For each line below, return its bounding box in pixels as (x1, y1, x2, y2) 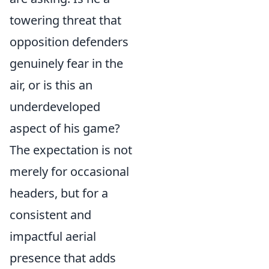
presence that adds (10, 250, 116, 266)
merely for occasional (10, 163, 129, 180)
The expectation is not (10, 142, 132, 158)
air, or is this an (10, 77, 92, 93)
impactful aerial (10, 228, 96, 244)
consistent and (10, 207, 91, 223)
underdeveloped (10, 98, 100, 115)
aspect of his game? (10, 120, 120, 136)
